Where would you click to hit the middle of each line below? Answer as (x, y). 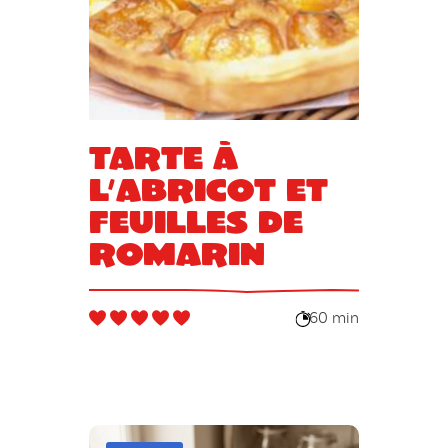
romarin (176, 252)
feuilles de (195, 220)
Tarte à (163, 156)
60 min (334, 319)
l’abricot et (208, 188)
